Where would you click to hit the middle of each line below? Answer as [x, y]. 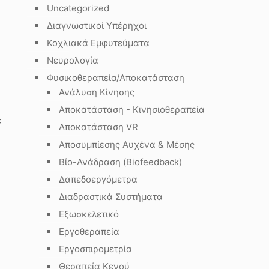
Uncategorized [78, 8]
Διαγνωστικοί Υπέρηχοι [97, 26]
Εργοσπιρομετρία [95, 249]
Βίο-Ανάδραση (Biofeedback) [120, 162]
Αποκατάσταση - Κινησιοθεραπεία [132, 110]
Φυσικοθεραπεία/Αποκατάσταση [116, 78]
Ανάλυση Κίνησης [97, 92]
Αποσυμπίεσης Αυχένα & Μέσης [127, 144]
